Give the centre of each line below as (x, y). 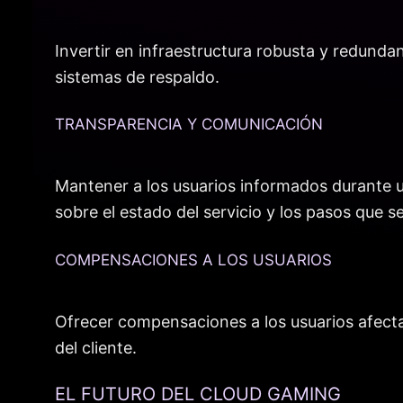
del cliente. (96, 347)
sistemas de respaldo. (137, 76)
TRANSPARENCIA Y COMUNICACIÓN (189, 125)
